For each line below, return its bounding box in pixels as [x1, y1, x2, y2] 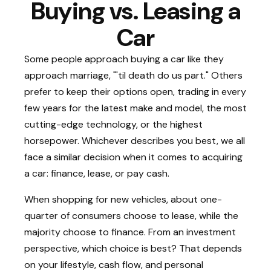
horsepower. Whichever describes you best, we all [24, 134, 245, 147]
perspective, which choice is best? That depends [24, 242, 242, 255]
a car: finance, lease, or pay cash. [24, 167, 169, 180]
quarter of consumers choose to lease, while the [24, 209, 238, 222]
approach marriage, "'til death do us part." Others [24, 69, 243, 82]
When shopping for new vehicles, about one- [24, 193, 222, 206]
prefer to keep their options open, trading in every [24, 85, 246, 98]
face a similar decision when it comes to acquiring [24, 151, 243, 163]
